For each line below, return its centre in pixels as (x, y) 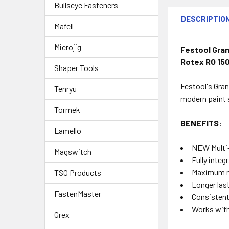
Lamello (68, 130)
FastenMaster (78, 193)
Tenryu (65, 88)
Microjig (68, 47)
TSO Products (78, 172)
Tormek (67, 109)
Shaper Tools (76, 67)
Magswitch (73, 151)
